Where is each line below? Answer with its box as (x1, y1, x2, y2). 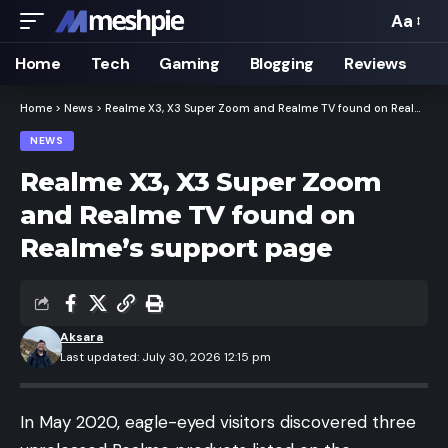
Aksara (60, 329, 104, 345)
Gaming (159, 53, 220, 74)
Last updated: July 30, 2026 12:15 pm (60, 349, 272, 365)
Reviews (344, 53, 407, 74)
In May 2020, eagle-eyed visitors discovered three (20, 411, 416, 433)
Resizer (390, 50, 445, 73)
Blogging (249, 53, 315, 74)
